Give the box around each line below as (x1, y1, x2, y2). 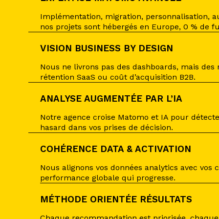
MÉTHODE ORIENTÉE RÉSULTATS (40, 194, 192, 205)
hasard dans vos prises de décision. (40, 123, 173, 132)
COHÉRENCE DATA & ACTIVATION (40, 144, 191, 154)
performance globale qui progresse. (40, 173, 175, 182)
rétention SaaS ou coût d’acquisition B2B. (40, 72, 196, 82)
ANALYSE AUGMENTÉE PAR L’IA (40, 93, 182, 104)
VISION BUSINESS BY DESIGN (40, 43, 173, 54)
